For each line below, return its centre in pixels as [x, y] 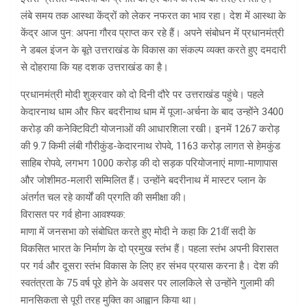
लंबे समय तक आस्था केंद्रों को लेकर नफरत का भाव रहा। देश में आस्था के [153, 16]
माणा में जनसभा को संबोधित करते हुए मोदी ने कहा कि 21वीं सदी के [138, 232]
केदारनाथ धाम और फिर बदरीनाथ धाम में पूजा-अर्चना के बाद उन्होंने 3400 [152, 112]
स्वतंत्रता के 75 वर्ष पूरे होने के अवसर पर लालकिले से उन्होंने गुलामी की [147, 283]
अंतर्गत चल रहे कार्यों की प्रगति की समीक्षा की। [104, 198]
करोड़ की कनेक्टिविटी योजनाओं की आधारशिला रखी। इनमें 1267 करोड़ [150, 129]
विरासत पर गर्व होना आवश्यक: [73, 215]
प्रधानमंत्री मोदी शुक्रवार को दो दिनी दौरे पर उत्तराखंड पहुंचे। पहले [142, 95]
